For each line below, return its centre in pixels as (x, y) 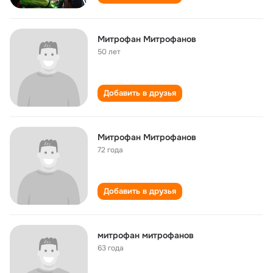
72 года (110, 150)
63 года (111, 248)
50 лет (109, 52)
